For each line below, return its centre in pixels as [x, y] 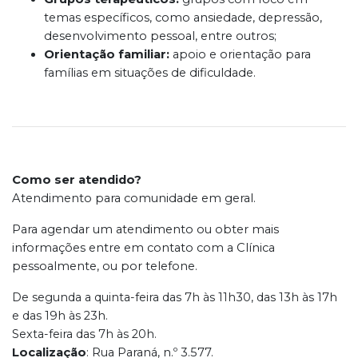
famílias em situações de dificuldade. [150, 72]
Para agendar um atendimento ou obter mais [145, 229]
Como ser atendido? [77, 179]
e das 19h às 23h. [60, 315]
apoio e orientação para [240, 54]
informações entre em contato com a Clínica [143, 247]
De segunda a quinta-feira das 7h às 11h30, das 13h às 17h [175, 297]
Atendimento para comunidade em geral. [134, 198]
